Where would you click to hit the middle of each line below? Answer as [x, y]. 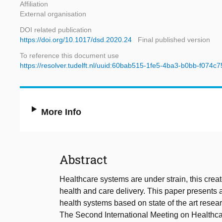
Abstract [83, 160]
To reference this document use [69, 56]
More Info [61, 112]
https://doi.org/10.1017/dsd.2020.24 [76, 40]
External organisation [53, 14]
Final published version [174, 40]
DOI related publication [56, 30]
